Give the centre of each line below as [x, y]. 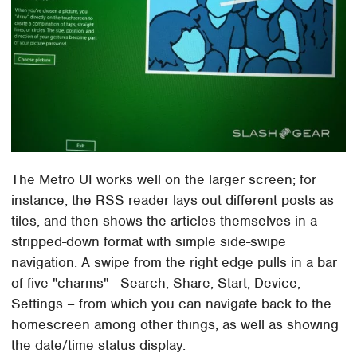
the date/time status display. [99, 345]
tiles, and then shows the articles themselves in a [165, 221]
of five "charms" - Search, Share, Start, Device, [156, 283]
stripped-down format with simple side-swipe [149, 242]
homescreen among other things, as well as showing [175, 325]
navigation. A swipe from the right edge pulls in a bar [175, 263]
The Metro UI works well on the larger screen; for [164, 180]
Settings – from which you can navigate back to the [172, 304]
